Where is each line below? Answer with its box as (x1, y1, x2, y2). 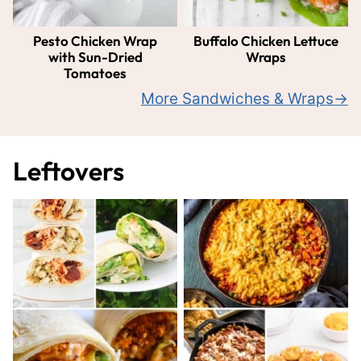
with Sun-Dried (48, 48, 143, 66)
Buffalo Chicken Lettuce (193, 32, 338, 50)
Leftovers (13, 155, 124, 188)
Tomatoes (64, 64, 127, 82)
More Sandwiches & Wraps (141, 89, 334, 109)
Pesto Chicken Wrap (33, 32, 157, 50)
